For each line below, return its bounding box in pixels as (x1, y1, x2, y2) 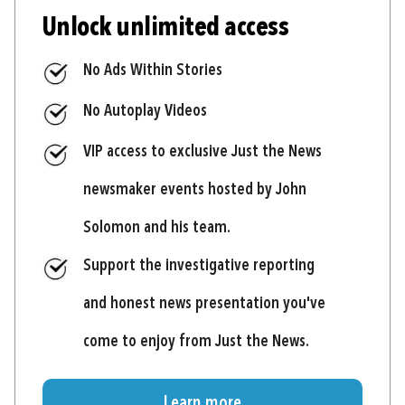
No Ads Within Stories (83, 61, 222, 79)
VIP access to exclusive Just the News (83, 144, 322, 161)
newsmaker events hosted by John (83, 182, 306, 199)
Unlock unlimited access (42, 14, 289, 42)
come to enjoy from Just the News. (83, 334, 309, 351)
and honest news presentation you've (83, 296, 325, 313)
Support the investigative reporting (83, 258, 315, 275)
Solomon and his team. (83, 220, 231, 237)
